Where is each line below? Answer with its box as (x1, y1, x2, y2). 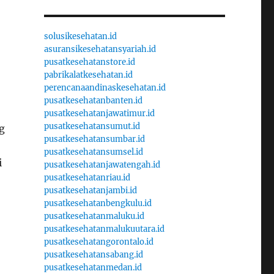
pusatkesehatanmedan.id (43, 262, 142, 273)
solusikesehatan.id (43, 31, 117, 42)
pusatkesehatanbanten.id (43, 95, 143, 106)
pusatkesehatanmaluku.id (43, 210, 144, 221)
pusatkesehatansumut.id (43, 120, 140, 131)
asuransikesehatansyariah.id (43, 43, 156, 54)
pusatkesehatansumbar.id (43, 133, 145, 144)
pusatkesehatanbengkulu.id (43, 198, 152, 209)
